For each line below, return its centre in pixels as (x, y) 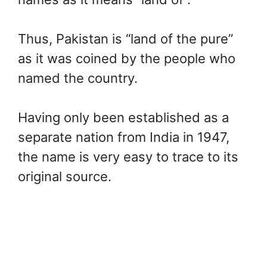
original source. (65, 176)
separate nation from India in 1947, (124, 137)
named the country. (78, 78)
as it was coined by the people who (127, 58)
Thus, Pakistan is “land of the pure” (125, 38)
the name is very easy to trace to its (128, 156)
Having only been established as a (123, 117)
